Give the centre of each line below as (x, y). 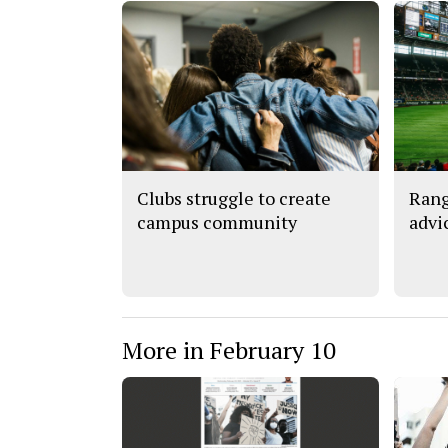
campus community (217, 221)
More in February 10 (229, 349)
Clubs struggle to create (234, 197)
